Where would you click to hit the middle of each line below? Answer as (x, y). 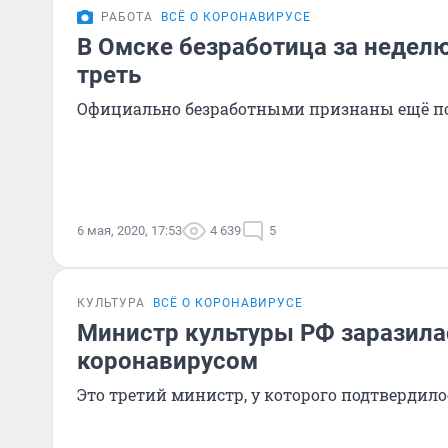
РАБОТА (127, 17)
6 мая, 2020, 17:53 (129, 230)
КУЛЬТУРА (111, 303)
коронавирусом (167, 361)
